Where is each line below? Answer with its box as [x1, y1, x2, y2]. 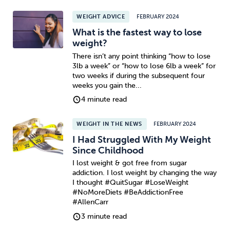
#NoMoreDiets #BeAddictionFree [72, 188, 183, 197]
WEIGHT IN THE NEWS [76, 120, 143, 127]
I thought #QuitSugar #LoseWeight [72, 178, 188, 187]
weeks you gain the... [72, 81, 142, 90]
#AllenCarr [72, 198, 108, 207]
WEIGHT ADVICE [76, 13, 125, 20]
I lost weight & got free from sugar [72, 159, 187, 168]
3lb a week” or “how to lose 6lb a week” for [72, 61, 216, 70]
